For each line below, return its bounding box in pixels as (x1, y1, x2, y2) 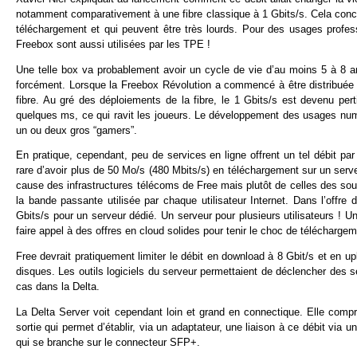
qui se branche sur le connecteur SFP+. (16, 335, 200, 348)
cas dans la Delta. (16, 280, 100, 293)
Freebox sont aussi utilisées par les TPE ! (16, 37, 210, 50)
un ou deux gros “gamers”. (16, 124, 137, 136)
